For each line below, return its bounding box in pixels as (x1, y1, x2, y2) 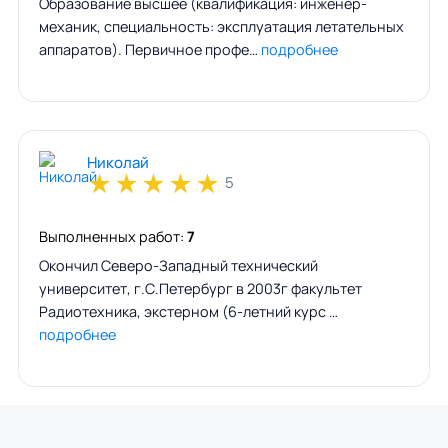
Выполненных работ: (38, 226, 187, 246)
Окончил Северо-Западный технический (38, 255, 318, 275)
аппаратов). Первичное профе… (38, 39, 261, 59)
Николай (86, 151, 149, 173)
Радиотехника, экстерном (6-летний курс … (38, 301, 338, 321)
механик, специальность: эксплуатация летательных (38, 16, 404, 36)
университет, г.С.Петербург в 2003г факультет (38, 278, 362, 298)
